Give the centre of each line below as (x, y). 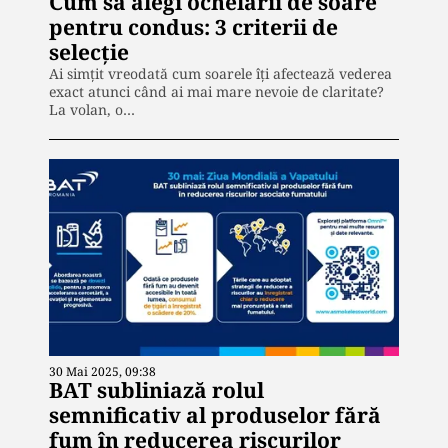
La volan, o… (92, 110)
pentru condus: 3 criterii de (193, 27)
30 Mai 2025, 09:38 (102, 371)
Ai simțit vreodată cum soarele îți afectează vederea (220, 74)
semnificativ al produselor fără (215, 414)
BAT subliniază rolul (156, 389)
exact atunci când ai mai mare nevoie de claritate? (216, 92)
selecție (89, 52)
